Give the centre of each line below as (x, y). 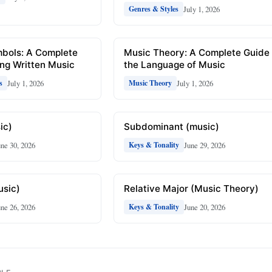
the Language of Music (175, 65)
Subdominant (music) (172, 127)
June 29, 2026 (205, 145)
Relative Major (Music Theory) (192, 189)
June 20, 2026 (205, 207)
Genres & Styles (154, 9)
